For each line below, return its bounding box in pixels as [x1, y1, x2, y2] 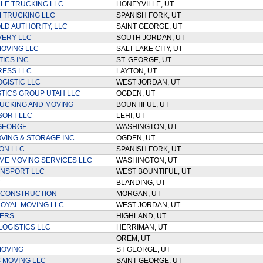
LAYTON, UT [116, 67, 160, 75]
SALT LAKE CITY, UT [116, 45, 186, 53]
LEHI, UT [116, 112, 149, 120]
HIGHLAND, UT [116, 212, 170, 220]
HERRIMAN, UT [116, 223, 171, 231]
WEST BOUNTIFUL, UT [116, 167, 194, 176]
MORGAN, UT [116, 190, 164, 198]
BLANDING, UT [116, 178, 169, 187]
